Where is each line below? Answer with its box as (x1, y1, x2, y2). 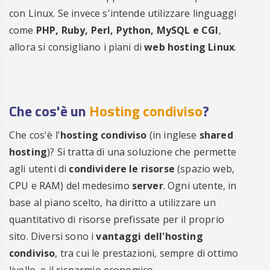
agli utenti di (9, 162, 69, 175)
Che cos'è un (9, 99, 89, 122)
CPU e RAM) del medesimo (9, 178, 132, 192)
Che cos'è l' (9, 128, 60, 142)
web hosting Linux (144, 40, 235, 54)
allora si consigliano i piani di (9, 40, 145, 54)
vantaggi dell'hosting (96, 229, 203, 243)
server (131, 178, 163, 192)
